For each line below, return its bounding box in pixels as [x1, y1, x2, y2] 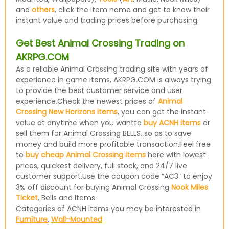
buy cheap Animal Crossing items [25, 150, 146, 160]
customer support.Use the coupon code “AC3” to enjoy [15, 171, 212, 181]
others [31, 5, 55, 15]
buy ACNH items [143, 118, 201, 128]
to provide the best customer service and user [15, 85, 182, 96]
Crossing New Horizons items [15, 107, 118, 117]
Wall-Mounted [51, 214, 102, 224]
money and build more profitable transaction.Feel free [15, 139, 211, 149]
